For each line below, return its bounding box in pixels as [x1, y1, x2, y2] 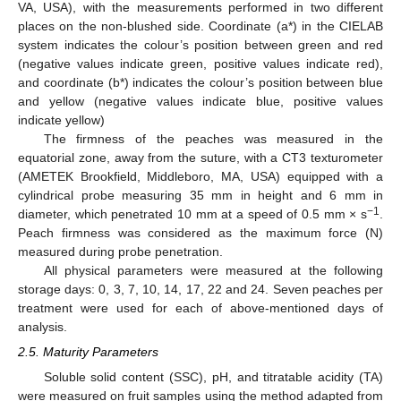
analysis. [18, 319, 67, 334]
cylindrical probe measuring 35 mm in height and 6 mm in [18, 187, 383, 202]
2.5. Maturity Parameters [18, 344, 158, 359]
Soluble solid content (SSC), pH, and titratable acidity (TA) [43, 369, 383, 384]
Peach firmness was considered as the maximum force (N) [18, 225, 383, 240]
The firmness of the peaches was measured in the [43, 131, 383, 146]
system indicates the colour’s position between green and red [18, 37, 383, 52]
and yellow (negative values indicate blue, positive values [18, 93, 383, 108]
